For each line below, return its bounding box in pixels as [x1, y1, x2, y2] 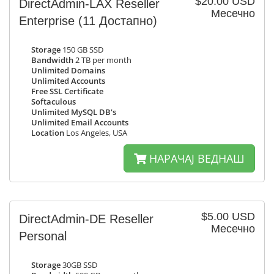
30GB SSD [61, 260, 97, 270]
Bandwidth [31, 55, 73, 65]
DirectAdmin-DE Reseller [19, 212, 154, 226]
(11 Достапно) [78, 14, 157, 28]
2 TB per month [73, 55, 131, 65]
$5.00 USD [201, 210, 255, 223]
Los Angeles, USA [64, 128, 127, 138]
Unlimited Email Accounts [31, 117, 128, 128]
